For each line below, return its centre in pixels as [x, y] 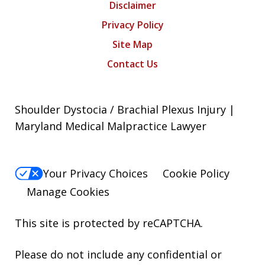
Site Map [132, 45]
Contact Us [132, 64]
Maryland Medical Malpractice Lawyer [111, 126]
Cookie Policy [196, 174]
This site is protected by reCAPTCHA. [109, 223]
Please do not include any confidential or [118, 254]
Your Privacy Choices [96, 174]
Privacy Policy [132, 25]
